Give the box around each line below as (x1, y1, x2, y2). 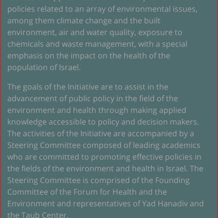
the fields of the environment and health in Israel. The (7, 163, 203, 174)
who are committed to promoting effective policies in (7, 151, 201, 162)
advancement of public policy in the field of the (7, 92, 178, 104)
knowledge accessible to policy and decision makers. (7, 116, 199, 127)
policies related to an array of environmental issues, (7, 3, 198, 14)
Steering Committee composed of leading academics (7, 139, 200, 150)
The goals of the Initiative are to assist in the (7, 81, 168, 92)
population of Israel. (7, 61, 81, 73)
